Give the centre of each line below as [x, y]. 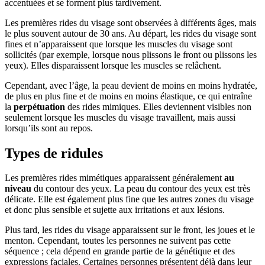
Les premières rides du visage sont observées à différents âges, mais [130, 22]
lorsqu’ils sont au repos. [49, 128]
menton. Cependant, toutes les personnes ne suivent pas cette [118, 241]
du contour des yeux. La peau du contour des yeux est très [141, 189]
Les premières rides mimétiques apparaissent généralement [114, 178]
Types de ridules [54, 153]
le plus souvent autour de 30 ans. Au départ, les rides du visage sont [130, 33]
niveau [18, 189]
